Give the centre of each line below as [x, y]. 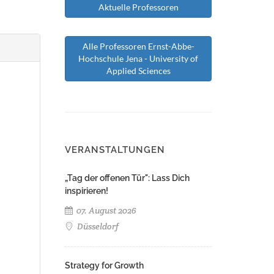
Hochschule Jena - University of [138, 58]
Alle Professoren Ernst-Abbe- [138, 46]
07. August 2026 [106, 210]
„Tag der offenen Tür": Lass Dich [127, 178]
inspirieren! [87, 191]
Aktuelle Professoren [138, 7]
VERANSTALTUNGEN [115, 150]
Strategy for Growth [104, 265]
